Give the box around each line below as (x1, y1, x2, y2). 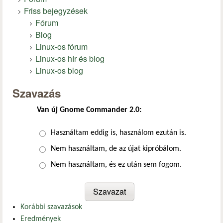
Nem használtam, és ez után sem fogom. (51, 161, 182, 169)
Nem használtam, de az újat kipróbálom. (51, 145, 181, 153)
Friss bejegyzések (24, 4, 88, 16)
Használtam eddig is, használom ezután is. (51, 129, 186, 137)
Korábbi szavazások (20, 203, 82, 211)
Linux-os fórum (35, 40, 88, 52)
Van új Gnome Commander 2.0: (37, 106, 141, 114)
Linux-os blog (35, 64, 83, 76)
